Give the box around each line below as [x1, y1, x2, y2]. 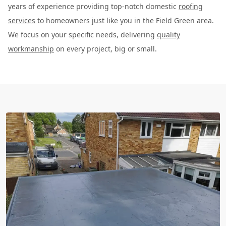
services [8, 15, 35, 25]
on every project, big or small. [54, 43, 157, 53]
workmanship [8, 43, 54, 53]
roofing [179, 1, 203, 11]
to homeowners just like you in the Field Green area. [35, 15, 214, 25]
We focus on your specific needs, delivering [8, 29, 157, 39]
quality [157, 29, 180, 39]
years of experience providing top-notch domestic [8, 1, 179, 11]
